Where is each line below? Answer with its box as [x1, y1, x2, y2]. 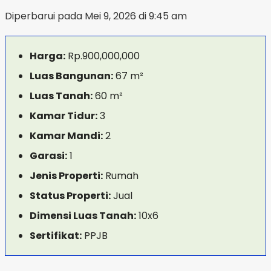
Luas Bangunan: [30, 68, 113, 83]
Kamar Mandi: [30, 128, 103, 143]
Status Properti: [30, 188, 111, 203]
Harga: [30, 48, 65, 63]
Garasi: [30, 148, 67, 163]
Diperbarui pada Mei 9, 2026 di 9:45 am [5, 8, 187, 23]
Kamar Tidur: [30, 108, 97, 123]
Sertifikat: [30, 228, 82, 243]
